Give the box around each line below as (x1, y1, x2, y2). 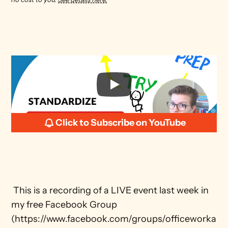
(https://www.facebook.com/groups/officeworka (11, 213, 217, 224)
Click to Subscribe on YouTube (55, 117, 186, 128)
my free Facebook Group (11, 199, 118, 210)
